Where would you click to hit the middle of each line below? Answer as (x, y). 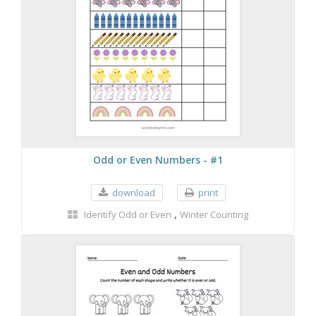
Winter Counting (214, 214)
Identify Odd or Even (128, 214)
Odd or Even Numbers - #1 (158, 159)
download (133, 192)
